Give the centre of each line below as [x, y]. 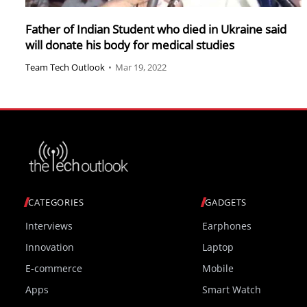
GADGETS [226, 202]
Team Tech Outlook [65, 67]
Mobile [218, 269]
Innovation [50, 247]
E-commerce [54, 269]
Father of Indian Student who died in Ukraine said [156, 29]
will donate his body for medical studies [130, 45]
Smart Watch [232, 290]
